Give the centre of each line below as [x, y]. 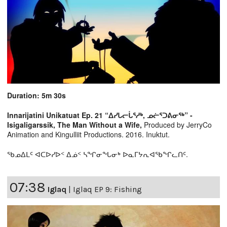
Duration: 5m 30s [36, 95]
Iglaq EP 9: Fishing [107, 189]
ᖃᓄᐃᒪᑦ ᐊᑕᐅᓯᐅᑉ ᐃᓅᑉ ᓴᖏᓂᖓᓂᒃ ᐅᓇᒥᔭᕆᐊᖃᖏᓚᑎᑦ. [98, 154]
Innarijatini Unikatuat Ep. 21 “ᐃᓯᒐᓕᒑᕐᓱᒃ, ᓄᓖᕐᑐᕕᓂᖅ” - [100, 115]
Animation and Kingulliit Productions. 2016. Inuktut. [88, 134]
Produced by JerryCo [177, 124]
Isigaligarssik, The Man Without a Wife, [74, 124]
